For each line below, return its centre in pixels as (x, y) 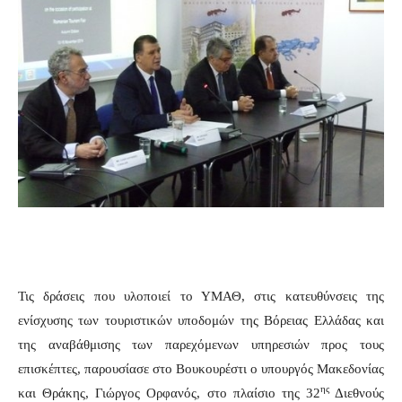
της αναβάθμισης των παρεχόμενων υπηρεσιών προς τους (201, 344)
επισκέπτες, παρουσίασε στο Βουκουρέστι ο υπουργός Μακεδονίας (201, 368)
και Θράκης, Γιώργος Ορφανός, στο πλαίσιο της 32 (169, 393)
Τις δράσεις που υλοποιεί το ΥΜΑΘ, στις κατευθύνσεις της (201, 296)
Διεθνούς (356, 393)
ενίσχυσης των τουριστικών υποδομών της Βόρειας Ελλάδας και (201, 320)
